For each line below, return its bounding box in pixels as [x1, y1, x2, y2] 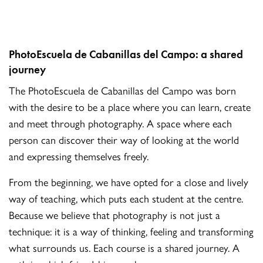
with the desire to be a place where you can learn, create [9, 99, 251, 114]
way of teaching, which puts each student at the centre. [9, 191, 244, 206]
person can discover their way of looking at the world [9, 132, 240, 147]
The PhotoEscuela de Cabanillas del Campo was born [9, 83, 237, 98]
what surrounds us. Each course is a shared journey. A [9, 240, 240, 255]
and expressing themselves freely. [9, 149, 149, 164]
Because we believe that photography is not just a [9, 207, 221, 222]
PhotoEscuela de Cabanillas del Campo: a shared [9, 47, 243, 62]
